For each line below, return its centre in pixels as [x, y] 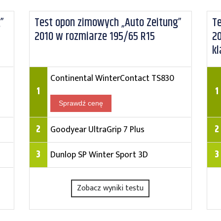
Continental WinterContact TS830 [112, 78]
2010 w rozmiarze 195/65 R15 [94, 37]
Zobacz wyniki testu [110, 188]
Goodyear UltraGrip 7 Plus [97, 129]
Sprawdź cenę [81, 103]
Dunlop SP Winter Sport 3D [99, 155]
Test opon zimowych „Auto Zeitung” [108, 23]
